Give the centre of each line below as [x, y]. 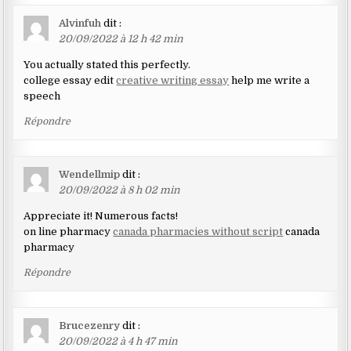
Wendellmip [90, 174]
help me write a [270, 80]
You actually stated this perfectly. [107, 64]
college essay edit [70, 80]
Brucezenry [90, 325]
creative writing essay [173, 80]
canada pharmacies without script [198, 231]
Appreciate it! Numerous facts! [101, 215]
